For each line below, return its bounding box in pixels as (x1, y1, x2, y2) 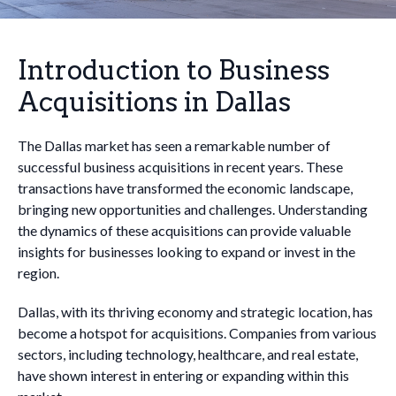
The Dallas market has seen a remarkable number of (18, 137, 331, 154)
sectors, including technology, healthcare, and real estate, (18, 346, 358, 362)
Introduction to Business (18, 54, 330, 86)
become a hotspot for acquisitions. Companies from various (18, 324, 377, 341)
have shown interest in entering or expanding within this (18, 367, 349, 384)
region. (18, 264, 59, 281)
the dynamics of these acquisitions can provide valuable (18, 222, 351, 239)
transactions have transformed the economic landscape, (18, 179, 353, 196)
